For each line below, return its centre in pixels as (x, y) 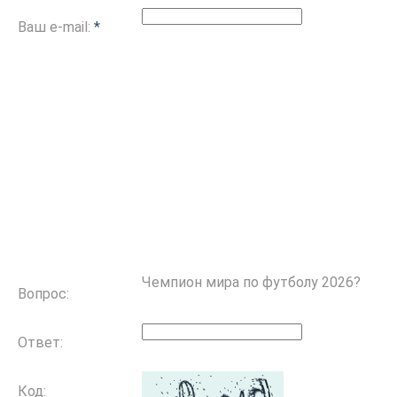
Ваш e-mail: (56, 27)
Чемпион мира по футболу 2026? (251, 283)
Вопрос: (43, 294)
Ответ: (40, 343)
